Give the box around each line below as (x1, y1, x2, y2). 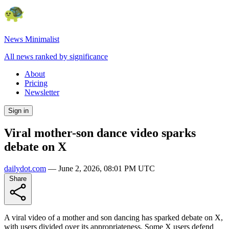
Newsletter (25, 88, 59, 97)
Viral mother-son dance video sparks (4, 126, 196, 140)
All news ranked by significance (4, 52, 108, 61)
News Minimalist (4, 35, 59, 43)
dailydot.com (4, 164, 46, 173)
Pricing (25, 79, 48, 87)
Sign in (8, 107, 29, 114)
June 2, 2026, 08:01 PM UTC (58, 164, 155, 173)
